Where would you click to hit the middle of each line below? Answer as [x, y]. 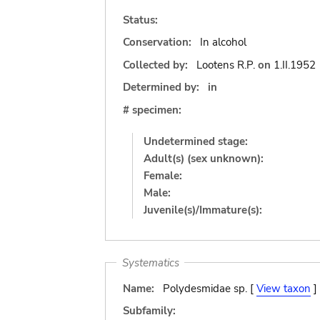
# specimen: [152, 110]
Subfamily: [149, 311]
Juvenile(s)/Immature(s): [203, 210]
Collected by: [157, 65]
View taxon [283, 288]
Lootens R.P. [225, 65]
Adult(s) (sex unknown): [204, 158]
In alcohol [223, 42]
